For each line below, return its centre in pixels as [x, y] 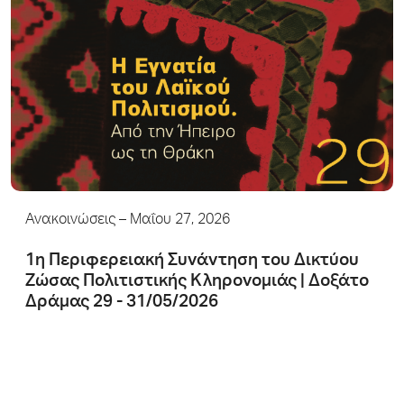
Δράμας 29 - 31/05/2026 [122, 302]
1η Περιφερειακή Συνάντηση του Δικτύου [192, 261]
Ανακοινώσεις [70, 220]
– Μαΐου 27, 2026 [173, 220]
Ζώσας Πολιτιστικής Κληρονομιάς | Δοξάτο [197, 281]
